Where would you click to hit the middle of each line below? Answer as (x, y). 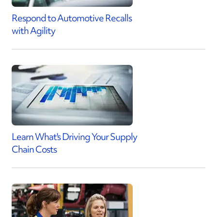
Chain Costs (34, 149)
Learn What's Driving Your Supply (74, 137)
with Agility (33, 31)
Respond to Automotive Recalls (72, 18)
